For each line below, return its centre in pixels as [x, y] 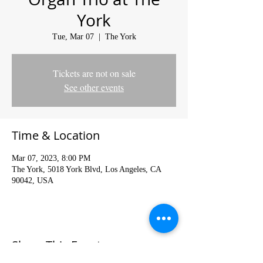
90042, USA [33, 181]
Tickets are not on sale [94, 73]
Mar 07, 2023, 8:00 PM [51, 159]
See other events [94, 87]
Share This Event [56, 245]
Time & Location [56, 136]
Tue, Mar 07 [73, 37]
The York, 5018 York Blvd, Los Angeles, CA [86, 170]
